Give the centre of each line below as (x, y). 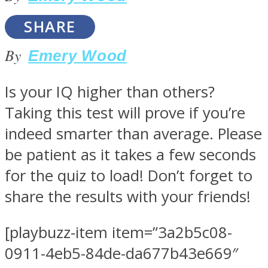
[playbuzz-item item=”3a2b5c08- (118, 233)
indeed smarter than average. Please (133, 133)
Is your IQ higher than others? (110, 92)
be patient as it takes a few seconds (130, 154)
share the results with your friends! (128, 196)
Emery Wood (77, 56)
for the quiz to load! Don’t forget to (129, 175)
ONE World (64, 196)
